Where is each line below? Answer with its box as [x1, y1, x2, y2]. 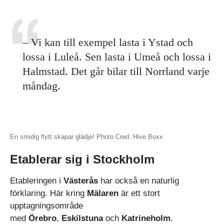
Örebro [28, 213, 56, 223]
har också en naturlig [98, 175, 179, 185]
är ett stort [118, 188, 160, 198]
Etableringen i [10, 175, 63, 185]
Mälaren [87, 188, 118, 198]
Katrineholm [121, 213, 170, 223]
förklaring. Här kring [10, 188, 87, 198]
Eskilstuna [61, 213, 103, 223]
